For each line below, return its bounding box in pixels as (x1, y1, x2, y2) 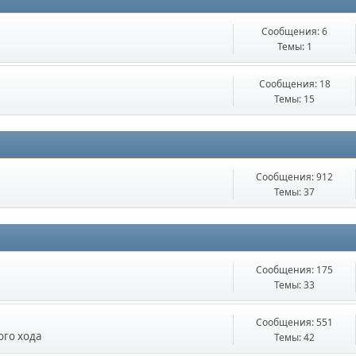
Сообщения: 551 (256, 315, 333, 329)
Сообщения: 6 (261, 25, 327, 38)
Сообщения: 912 (256, 170, 333, 184)
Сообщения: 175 (256, 263, 333, 277)
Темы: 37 (274, 185, 315, 199)
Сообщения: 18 (258, 77, 331, 91)
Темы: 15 (274, 92, 315, 106)
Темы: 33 (274, 278, 315, 292)
